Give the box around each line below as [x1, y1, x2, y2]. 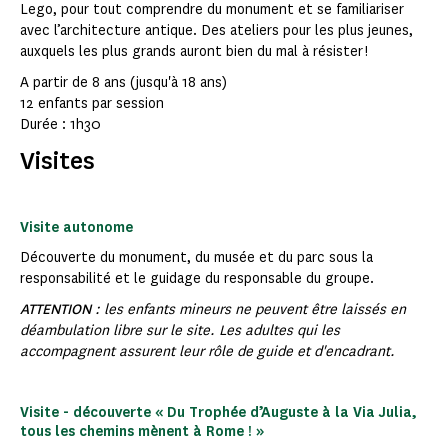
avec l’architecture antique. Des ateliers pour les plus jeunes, [20, 21, 413, 41]
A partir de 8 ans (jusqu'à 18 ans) [20, 73, 227, 93]
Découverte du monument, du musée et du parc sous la [20, 248, 373, 268]
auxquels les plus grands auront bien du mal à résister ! [20, 42, 368, 62]
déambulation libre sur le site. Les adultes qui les [20, 321, 340, 341]
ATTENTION [20, 300, 91, 320]
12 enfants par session [20, 94, 164, 114]
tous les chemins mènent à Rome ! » [20, 422, 264, 442]
